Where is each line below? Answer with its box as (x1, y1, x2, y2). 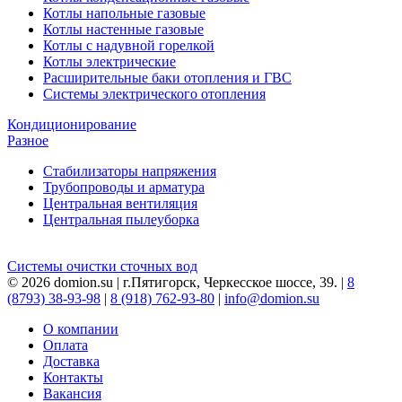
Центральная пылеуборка (43, 212, 199, 228)
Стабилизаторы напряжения (43, 163, 216, 179)
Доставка (43, 354, 100, 370)
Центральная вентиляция (43, 196, 197, 212)
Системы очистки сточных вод (7, 258, 197, 275)
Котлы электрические (43, 54, 176, 70)
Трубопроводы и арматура (43, 179, 205, 196)
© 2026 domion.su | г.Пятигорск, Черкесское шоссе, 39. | (7, 275, 347, 291)
